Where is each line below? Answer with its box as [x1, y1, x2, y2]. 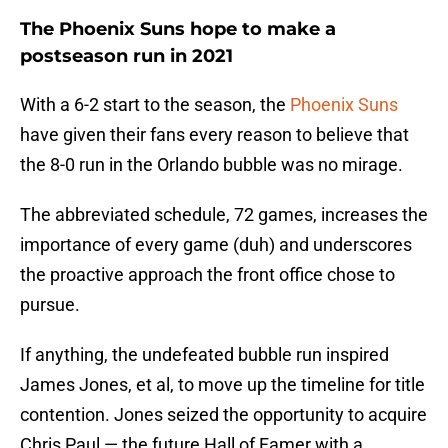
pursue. [20, 294, 80, 316]
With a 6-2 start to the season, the [20, 94, 290, 116]
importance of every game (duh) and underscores [20, 234, 412, 256]
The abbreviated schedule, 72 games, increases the [20, 204, 428, 226]
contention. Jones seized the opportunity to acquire [20, 404, 427, 426]
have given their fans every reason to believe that [20, 124, 409, 146]
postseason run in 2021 [20, 45, 233, 68]
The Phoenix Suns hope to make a [20, 18, 336, 41]
